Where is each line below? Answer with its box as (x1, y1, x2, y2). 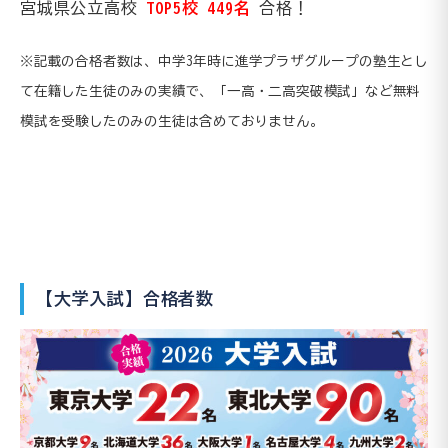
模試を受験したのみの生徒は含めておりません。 (20, 113, 324, 128)
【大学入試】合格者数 (36, 290, 214, 308)
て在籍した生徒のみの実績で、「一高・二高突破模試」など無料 (20, 83, 421, 98)
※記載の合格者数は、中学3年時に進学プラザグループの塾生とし (20, 53, 428, 68)
